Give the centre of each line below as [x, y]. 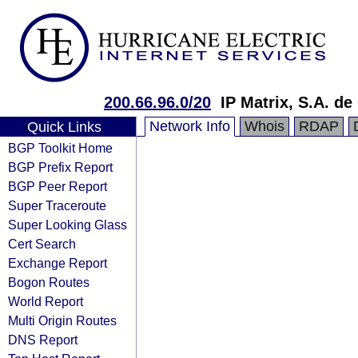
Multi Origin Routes [62, 320]
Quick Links [64, 127]
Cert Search [42, 244]
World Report [46, 301]
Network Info [190, 126]
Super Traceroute [57, 205]
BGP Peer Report [58, 186]
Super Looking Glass [68, 225]
